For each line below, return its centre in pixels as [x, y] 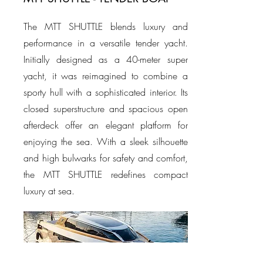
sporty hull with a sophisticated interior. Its [106, 92]
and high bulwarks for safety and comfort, [106, 158]
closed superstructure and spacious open [106, 109]
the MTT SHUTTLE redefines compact [106, 174]
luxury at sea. [49, 191]
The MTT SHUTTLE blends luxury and [106, 26]
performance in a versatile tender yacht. [106, 43]
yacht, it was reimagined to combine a [106, 76]
